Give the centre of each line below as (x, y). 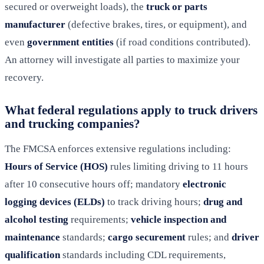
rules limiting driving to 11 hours (178, 167)
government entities (70, 42)
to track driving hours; (154, 202)
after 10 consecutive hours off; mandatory (94, 184)
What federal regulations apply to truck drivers (131, 110)
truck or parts (177, 7)
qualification (32, 255)
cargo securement (147, 237)
